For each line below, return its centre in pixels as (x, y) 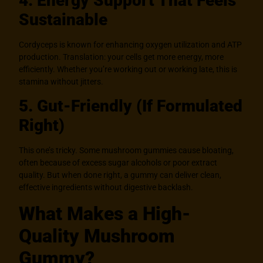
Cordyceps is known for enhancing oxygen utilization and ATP (131, 44)
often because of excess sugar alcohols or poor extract (118, 163)
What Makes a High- (105, 213)
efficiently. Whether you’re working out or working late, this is (128, 69)
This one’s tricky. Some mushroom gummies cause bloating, (127, 151)
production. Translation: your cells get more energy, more (122, 57)
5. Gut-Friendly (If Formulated (131, 106)
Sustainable (63, 19)
